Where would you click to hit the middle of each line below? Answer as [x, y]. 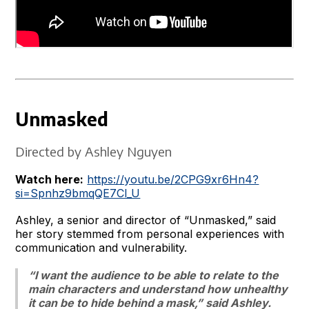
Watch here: [50, 179]
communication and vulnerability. [101, 247]
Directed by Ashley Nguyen [94, 151]
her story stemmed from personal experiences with [150, 233]
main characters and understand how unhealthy [158, 289]
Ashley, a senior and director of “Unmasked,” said [146, 220]
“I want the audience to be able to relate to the [154, 275]
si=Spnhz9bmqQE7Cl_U [78, 193]
